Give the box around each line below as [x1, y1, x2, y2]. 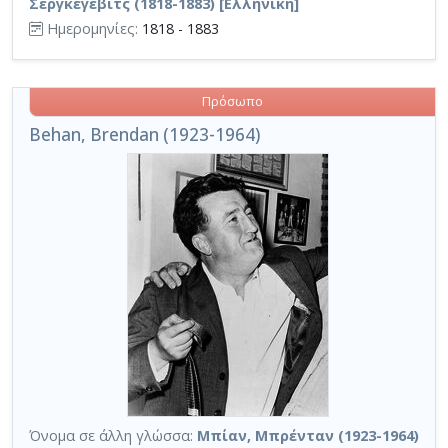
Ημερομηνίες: [43, 18, 138, 38]
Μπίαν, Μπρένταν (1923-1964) [197, 425, 419, 445]
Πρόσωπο [202, 92, 263, 110]
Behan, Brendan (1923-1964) [29, 122, 260, 146]
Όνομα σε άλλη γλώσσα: [29, 425, 193, 445]
